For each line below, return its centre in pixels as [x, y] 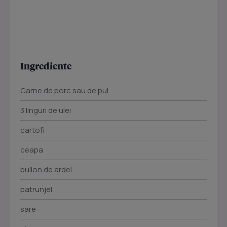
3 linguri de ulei [46, 110]
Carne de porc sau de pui [64, 90]
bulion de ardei [46, 169]
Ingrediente [46, 66]
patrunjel [36, 189]
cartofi [32, 130]
